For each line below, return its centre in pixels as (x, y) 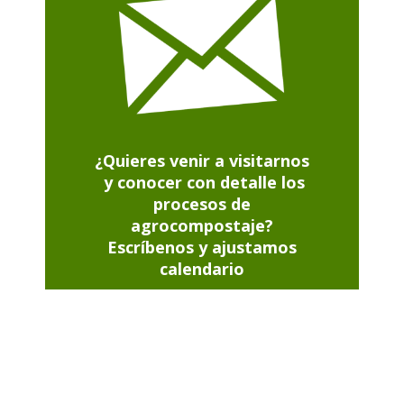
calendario (202, 269)
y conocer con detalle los (202, 183)
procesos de (202, 204)
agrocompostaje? (202, 226)
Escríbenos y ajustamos (202, 248)
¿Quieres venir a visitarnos (202, 161)
